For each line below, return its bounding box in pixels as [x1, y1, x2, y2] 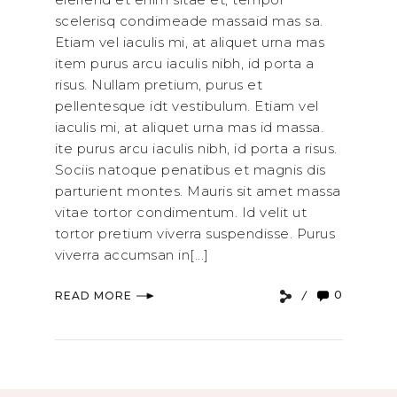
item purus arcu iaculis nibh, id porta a [54, 55, 315, 73]
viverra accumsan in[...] [54, 246, 209, 264]
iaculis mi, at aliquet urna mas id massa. [54, 119, 323, 136]
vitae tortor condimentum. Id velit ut [54, 204, 307, 222]
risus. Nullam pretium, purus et [54, 76, 262, 94]
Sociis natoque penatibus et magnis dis [54, 161, 326, 179]
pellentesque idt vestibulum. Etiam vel [54, 97, 319, 115]
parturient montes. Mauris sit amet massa [54, 183, 341, 200]
